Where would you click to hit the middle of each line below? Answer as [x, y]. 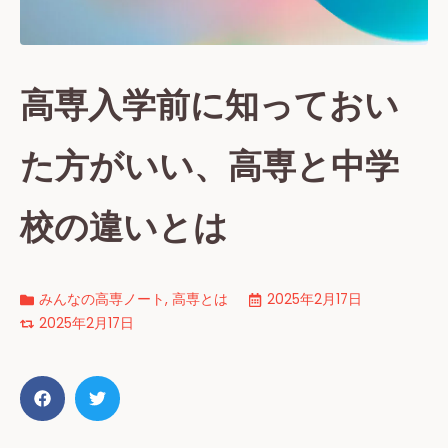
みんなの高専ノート [102, 300]
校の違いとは [124, 227]
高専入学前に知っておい [209, 105]
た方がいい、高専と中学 [209, 166]
